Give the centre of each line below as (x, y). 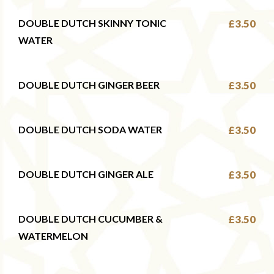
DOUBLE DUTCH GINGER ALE (86, 174)
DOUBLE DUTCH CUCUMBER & (91, 219)
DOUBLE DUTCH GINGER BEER (89, 85)
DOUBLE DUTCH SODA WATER (90, 129)
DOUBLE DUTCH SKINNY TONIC (92, 23)
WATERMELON (53, 236)
